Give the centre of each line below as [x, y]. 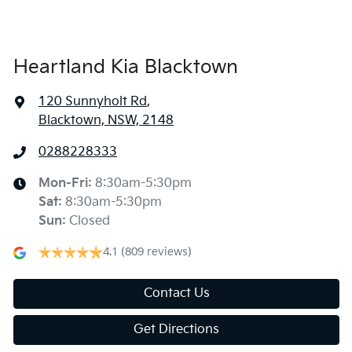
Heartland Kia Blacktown [126, 68]
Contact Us [176, 294]
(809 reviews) [156, 252]
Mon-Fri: [67, 184]
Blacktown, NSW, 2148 [106, 121]
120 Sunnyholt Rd [93, 102]
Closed [90, 222]
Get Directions [176, 330]
